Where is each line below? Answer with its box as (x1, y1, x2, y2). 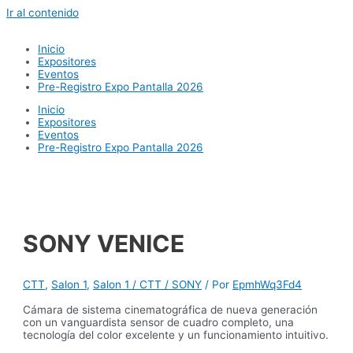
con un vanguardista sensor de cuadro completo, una (23, 315, 295, 329)
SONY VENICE (23, 229, 185, 258)
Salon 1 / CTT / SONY (93, 277, 203, 291)
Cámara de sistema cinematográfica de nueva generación (23, 303, 318, 316)
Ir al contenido (6, 6, 79, 19)
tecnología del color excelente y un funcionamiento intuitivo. (23, 328, 329, 341)
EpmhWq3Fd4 (232, 277, 303, 291)
